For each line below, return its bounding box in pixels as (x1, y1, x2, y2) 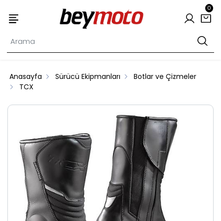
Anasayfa (9, 72, 42, 82)
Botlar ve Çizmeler (134, 72, 197, 82)
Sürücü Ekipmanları (55, 72, 121, 82)
